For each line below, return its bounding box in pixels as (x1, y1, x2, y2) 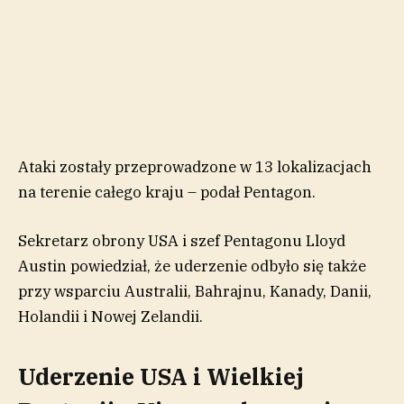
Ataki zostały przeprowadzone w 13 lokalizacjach (18, 156, 372, 177)
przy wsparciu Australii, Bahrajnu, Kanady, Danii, (18, 280, 372, 301)
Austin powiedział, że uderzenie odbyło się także (18, 255, 366, 276)
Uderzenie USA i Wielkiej (18, 362, 304, 392)
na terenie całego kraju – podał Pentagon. (18, 181, 316, 202)
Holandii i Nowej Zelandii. (18, 306, 203, 326)
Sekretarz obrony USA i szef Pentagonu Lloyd (18, 230, 345, 251)
